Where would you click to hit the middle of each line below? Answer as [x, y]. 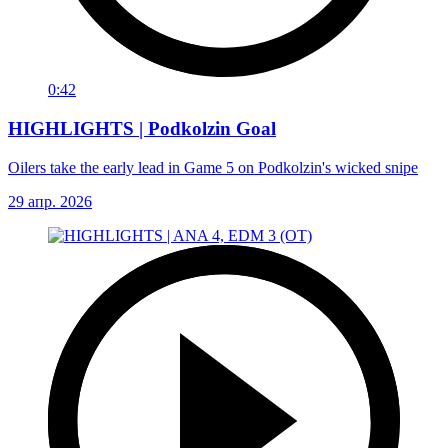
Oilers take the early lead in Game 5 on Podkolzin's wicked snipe [213, 167]
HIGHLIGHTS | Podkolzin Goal [142, 128]
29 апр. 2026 [50, 201]
